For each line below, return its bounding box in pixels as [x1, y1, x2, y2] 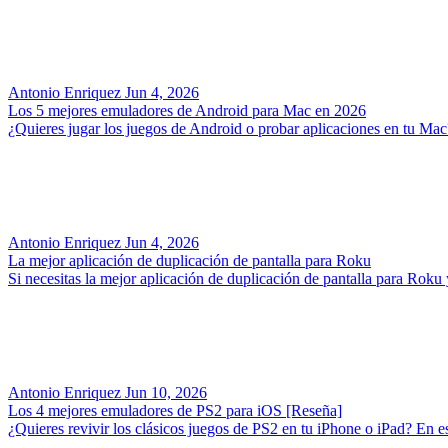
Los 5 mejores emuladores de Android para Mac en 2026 [8, 101, 366, 119]
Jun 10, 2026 [125, 383, 207, 401]
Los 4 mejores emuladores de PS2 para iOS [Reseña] [8, 401, 342, 419]
